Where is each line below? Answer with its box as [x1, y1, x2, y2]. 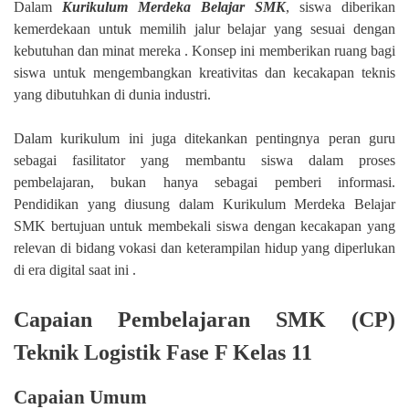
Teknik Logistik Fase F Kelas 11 [14, 341, 312, 365]
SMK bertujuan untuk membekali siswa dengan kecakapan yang [14, 218, 395, 235]
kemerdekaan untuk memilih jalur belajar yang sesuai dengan [14, 21, 395, 37]
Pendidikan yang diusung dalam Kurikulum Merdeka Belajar [14, 196, 395, 213]
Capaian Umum [14, 385, 147, 407]
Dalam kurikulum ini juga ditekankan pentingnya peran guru [14, 131, 395, 147]
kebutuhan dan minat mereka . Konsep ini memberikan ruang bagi [14, 43, 395, 59]
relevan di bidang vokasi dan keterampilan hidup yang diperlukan [14, 240, 395, 257]
